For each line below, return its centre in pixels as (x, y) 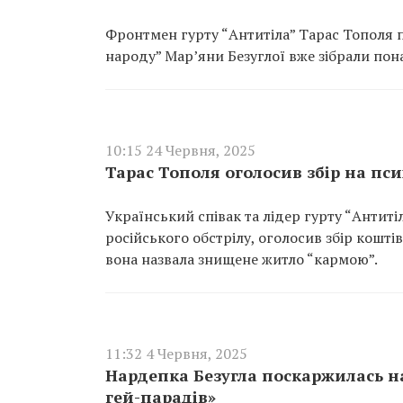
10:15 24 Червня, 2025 (180, 150)
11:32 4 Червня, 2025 (176, 354)
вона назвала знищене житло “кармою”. (242, 259)
